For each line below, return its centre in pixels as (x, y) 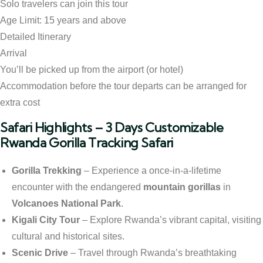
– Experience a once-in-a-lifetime (151, 170)
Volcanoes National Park (66, 203)
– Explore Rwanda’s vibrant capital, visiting (171, 220)
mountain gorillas (182, 187)
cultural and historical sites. (68, 236)
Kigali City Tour (46, 220)
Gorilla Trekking (47, 170)
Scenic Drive (40, 252)
